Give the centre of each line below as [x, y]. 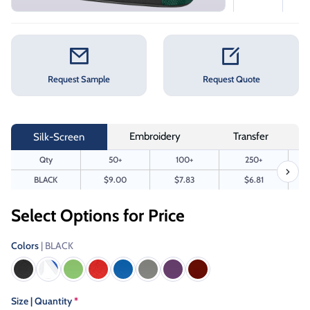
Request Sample [79, 79]
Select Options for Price [98, 215]
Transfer [251, 137]
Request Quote [231, 79]
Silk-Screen [59, 137]
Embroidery [155, 137]
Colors [26, 245]
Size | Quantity [43, 301]
